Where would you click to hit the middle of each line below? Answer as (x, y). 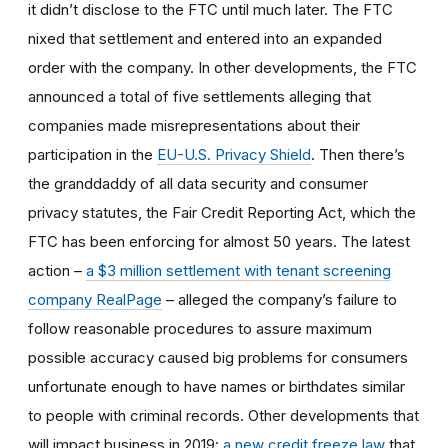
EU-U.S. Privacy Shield (234, 154)
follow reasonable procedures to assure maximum (200, 328)
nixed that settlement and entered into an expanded (205, 38)
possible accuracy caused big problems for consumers (218, 357)
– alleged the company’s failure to (279, 299)
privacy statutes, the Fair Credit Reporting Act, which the (222, 212)
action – (57, 270)
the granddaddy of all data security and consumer (198, 183)
